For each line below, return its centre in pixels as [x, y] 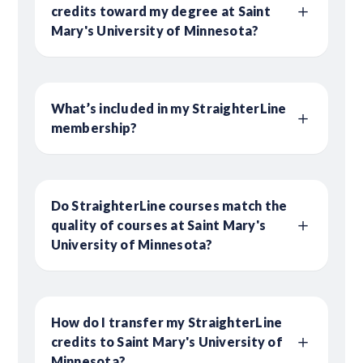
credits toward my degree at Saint [160, 11]
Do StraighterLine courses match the [169, 205]
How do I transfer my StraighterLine [167, 322]
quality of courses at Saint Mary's [158, 224]
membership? [94, 127]
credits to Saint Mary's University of [167, 341]
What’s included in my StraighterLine [169, 108]
